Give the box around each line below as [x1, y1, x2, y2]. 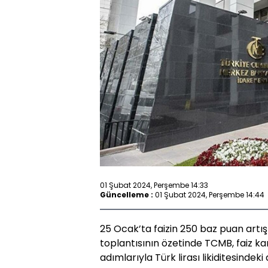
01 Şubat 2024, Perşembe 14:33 [100, 179, 208, 190]
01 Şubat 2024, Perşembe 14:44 [155, 189, 264, 200]
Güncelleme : [100, 189, 153, 200]
